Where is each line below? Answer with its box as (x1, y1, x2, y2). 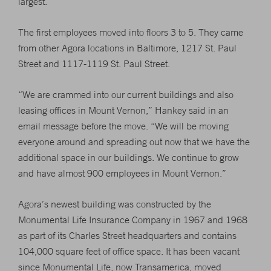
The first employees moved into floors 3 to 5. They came (18, 26, 243, 38)
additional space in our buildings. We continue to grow (18, 151, 239, 163)
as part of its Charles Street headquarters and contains (18, 229, 237, 241)
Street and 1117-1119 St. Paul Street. (18, 57, 170, 70)
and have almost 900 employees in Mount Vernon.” (18, 167, 226, 179)
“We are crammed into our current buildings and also (18, 88, 233, 100)
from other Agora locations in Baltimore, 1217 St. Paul (18, 42, 237, 54)
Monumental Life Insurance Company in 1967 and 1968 (18, 214, 247, 226)
